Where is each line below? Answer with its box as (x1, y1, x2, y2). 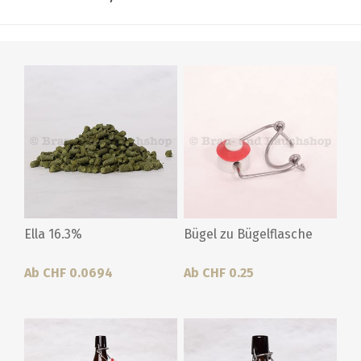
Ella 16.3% (24, 226, 82, 242)
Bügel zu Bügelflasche (183, 226, 313, 242)
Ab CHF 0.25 (183, 264, 254, 280)
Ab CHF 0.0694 (24, 264, 113, 280)
